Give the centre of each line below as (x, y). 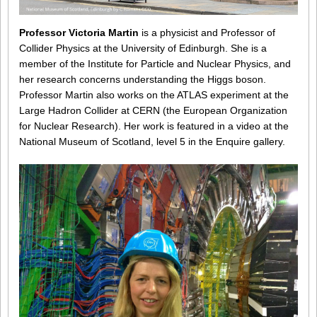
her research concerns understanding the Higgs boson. (143, 79)
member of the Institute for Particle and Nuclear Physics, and (155, 63)
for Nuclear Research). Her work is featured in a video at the (154, 126)
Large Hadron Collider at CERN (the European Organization (153, 110)
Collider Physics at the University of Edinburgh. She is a (143, 48)
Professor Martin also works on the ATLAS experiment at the (154, 94)
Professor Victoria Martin (79, 32)
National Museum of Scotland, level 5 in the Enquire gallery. (152, 141)
